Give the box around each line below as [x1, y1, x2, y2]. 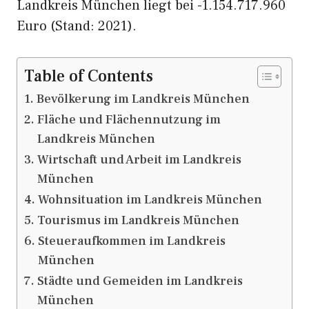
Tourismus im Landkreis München [37, 212, 239, 228]
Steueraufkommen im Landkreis [37, 233, 226, 249]
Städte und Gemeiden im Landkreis [37, 273, 243, 289]
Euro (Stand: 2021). [17, 17, 137, 35]
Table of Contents [24, 66, 153, 87]
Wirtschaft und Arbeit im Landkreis [37, 152, 241, 168]
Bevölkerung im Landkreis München [36, 91, 250, 107]
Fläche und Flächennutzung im [37, 112, 221, 128]
